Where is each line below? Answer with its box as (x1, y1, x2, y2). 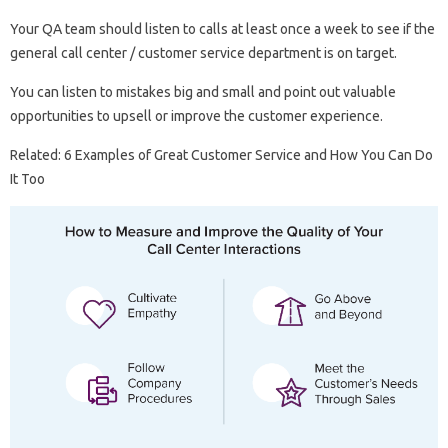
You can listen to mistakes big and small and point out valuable (10, 84, 396, 100)
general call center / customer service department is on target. (10, 45, 397, 61)
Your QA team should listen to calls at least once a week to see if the (10, 21, 435, 37)
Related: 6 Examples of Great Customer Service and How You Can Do (10, 147, 433, 163)
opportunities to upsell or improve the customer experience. (10, 108, 383, 124)
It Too (10, 171, 45, 187)
